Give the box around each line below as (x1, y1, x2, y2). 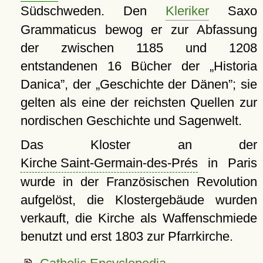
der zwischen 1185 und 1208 (20, 41, 257, 56)
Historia (214, 59, 257, 74)
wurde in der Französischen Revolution (20, 174, 257, 190)
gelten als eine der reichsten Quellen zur (20, 95, 257, 110)
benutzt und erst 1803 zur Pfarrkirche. (20, 229, 233, 244)
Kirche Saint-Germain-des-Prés (20, 156, 198, 171)
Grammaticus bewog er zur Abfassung (20, 22, 257, 38)
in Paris (197, 156, 257, 171)
